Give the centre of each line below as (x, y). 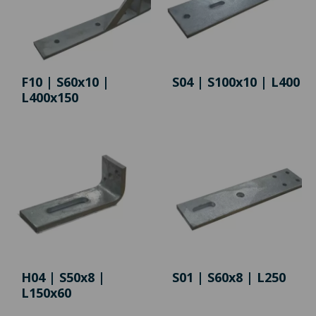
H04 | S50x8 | (63, 278)
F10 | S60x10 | (65, 82)
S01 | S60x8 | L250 (229, 278)
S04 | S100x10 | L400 (236, 82)
